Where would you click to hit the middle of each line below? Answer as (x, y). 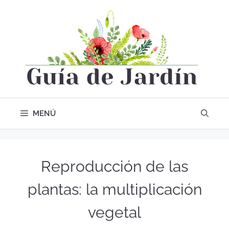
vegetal (114, 212)
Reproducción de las (114, 166)
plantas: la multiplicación (114, 189)
